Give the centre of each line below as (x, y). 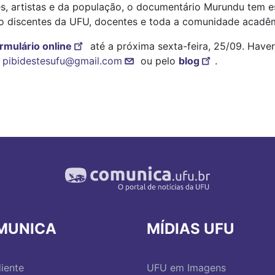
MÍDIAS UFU (191, 229)
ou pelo (158, 61)
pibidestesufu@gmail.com (62, 61)
